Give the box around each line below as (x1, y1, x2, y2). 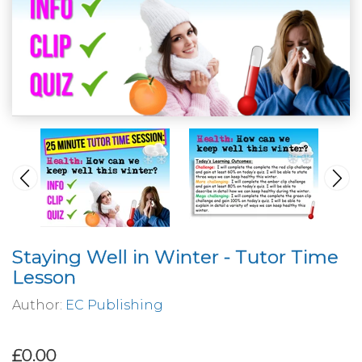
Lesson (12, 265, 76, 288)
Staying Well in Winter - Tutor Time (12, 245, 339, 268)
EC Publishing (65, 297, 163, 313)
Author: (12, 297, 65, 313)
